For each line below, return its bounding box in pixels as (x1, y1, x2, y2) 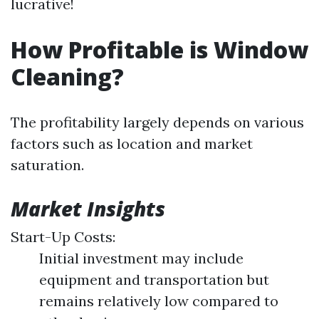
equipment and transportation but (39, 271, 269, 288)
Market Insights (11, 195, 165, 222)
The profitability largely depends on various (11, 113, 304, 131)
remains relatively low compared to (39, 292, 278, 310)
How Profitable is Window (11, 34, 308, 65)
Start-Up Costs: (11, 228, 115, 246)
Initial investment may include (39, 249, 244, 267)
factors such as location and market (11, 135, 253, 152)
